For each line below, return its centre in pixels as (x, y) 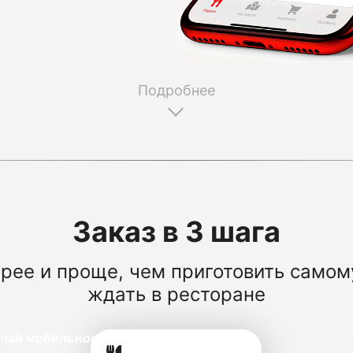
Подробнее (176, 90)
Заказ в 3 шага (176, 231)
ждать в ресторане (176, 294)
